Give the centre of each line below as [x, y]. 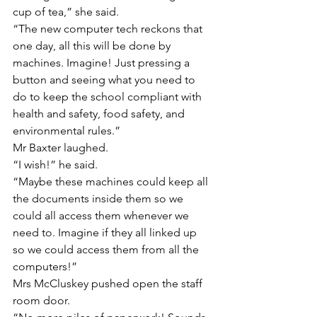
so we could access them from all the [107, 250]
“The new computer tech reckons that [109, 29]
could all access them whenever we [102, 216]
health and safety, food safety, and [100, 114]
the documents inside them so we [99, 199]
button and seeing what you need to [105, 80]
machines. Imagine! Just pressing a [103, 63]
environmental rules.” [67, 131]
